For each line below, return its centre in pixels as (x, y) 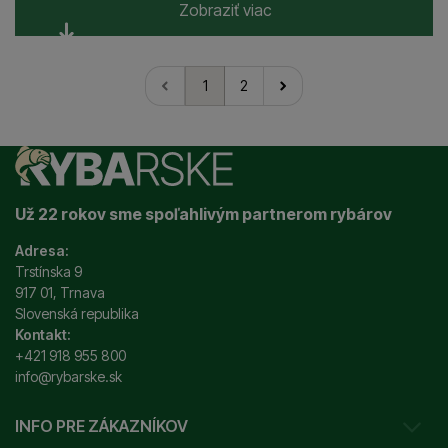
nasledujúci (318, 96)
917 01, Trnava (60, 292)
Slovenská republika (77, 313)
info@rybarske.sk (68, 376)
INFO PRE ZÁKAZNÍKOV (101, 426)
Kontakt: (43, 334)
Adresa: (42, 250)
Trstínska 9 (48, 271)
